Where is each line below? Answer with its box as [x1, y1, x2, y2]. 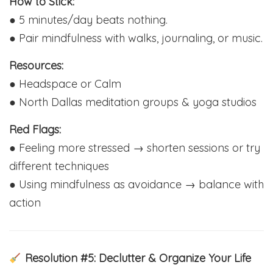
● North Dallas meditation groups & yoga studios [9, 95, 257, 110]
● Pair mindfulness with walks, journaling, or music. [9, 31, 263, 46]
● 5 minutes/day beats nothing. [9, 13, 168, 27]
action [9, 196, 41, 210]
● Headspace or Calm [9, 77, 121, 91]
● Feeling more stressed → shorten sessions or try [9, 141, 260, 155]
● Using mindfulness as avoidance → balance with [9, 177, 264, 192]
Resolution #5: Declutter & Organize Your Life [21, 251, 251, 266]
